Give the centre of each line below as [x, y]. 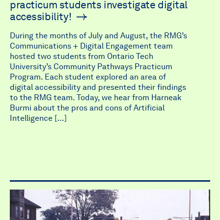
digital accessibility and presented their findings [98, 87]
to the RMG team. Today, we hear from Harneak [96, 98]
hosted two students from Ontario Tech [82, 56]
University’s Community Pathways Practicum [91, 67]
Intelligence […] [38, 118]
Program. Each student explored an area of [88, 77]
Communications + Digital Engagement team [91, 46]
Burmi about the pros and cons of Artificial [87, 108]
